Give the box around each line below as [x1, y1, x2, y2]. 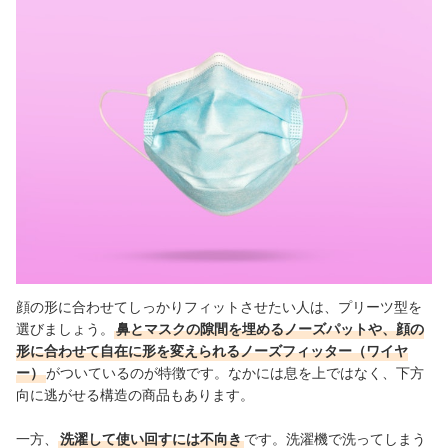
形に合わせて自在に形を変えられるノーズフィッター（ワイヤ [16, 341, 408, 359]
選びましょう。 [16, 319, 114, 337]
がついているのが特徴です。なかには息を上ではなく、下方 [46, 363, 424, 381]
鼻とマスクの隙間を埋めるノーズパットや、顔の [116, 319, 424, 337]
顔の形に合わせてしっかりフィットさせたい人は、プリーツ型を [16, 297, 422, 315]
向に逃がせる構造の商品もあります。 [16, 385, 254, 403]
